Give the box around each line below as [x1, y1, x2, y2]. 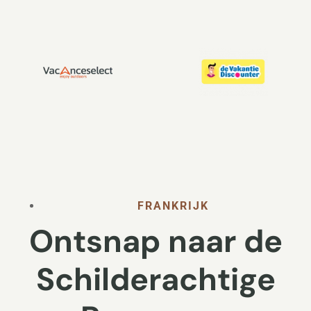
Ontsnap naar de [28, 221, 283, 262]
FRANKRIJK [137, 199, 209, 213]
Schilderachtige [35, 259, 276, 301]
